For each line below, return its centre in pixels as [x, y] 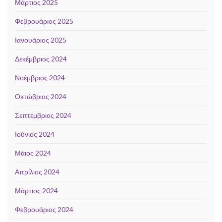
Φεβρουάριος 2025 [44, 21]
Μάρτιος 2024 [36, 190]
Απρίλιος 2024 [37, 171]
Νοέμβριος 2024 [40, 77]
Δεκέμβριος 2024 [41, 58]
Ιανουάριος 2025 [41, 40]
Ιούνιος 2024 [35, 134]
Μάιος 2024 [33, 153]
